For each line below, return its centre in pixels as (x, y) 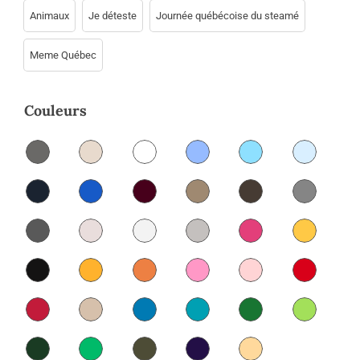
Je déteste (112, 16)
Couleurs (55, 111)
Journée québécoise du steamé (227, 16)
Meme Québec (63, 55)
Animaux (49, 16)
